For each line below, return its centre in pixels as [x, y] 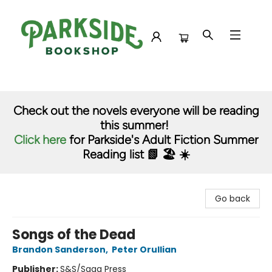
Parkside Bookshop [48, 84]
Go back [233, 199]
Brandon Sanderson [59, 250]
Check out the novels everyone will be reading [136, 110]
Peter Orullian [144, 250]
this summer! [136, 125]
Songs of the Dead [74, 235]
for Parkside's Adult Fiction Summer [162, 140]
